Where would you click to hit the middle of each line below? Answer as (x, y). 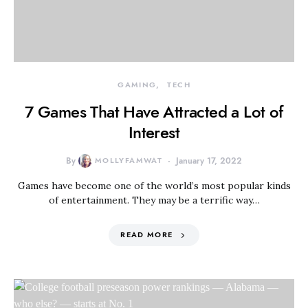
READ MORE (147, 235)
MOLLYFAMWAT (129, 161)
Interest (154, 132)
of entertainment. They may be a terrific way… (154, 200)
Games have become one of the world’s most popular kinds (154, 186)
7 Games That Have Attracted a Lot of (154, 112)
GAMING (137, 85)
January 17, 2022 (209, 161)
